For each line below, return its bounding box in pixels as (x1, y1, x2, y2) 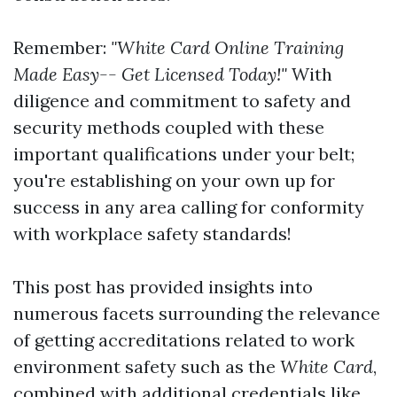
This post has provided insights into (13, 276, 313, 299)
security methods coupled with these (13, 116, 324, 139)
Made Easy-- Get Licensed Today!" (13, 63, 287, 86)
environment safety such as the (13, 355, 280, 378)
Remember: (13, 36, 111, 59)
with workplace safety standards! (13, 222, 292, 245)
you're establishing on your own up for (13, 169, 335, 192)
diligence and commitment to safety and (13, 90, 351, 113)
